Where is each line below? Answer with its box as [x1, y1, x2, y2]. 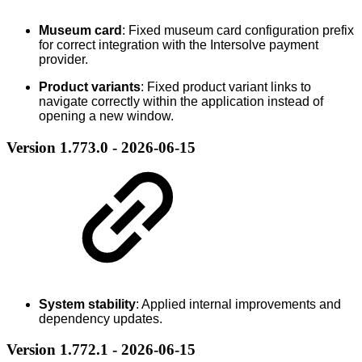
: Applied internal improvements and [136, 297, 341, 311]
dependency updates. [39, 311, 162, 326]
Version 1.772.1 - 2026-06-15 [6, 341, 196, 359]
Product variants [39, 80, 141, 95]
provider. [39, 53, 88, 67]
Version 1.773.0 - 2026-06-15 [6, 138, 196, 156]
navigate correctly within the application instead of [39, 95, 323, 109]
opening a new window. [39, 109, 174, 124]
